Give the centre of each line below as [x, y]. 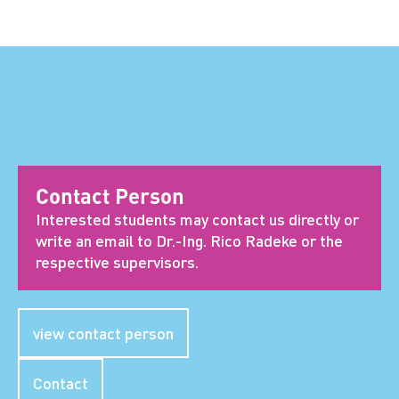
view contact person [103, 334]
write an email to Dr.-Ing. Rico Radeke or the [189, 241]
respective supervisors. [117, 262]
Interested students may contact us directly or [197, 220]
